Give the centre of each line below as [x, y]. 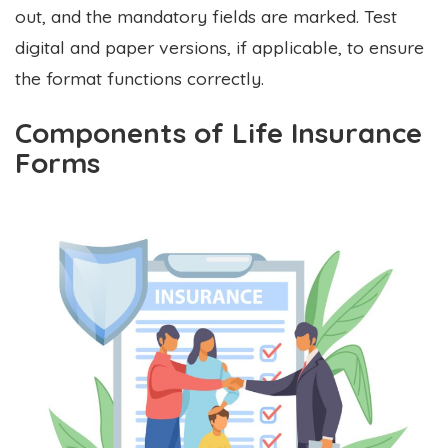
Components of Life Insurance [218, 132]
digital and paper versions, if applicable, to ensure [219, 46]
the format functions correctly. [139, 77]
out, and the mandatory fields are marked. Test [206, 15]
